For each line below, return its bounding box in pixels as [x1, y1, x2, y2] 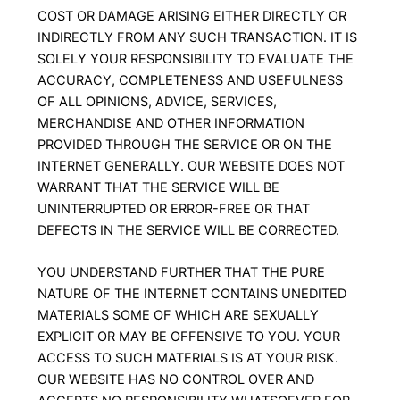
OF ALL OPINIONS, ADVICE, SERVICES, [37, 93, 277, 110]
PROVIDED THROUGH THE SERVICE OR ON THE [37, 136, 332, 153]
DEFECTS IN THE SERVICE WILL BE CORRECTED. [37, 221, 339, 238]
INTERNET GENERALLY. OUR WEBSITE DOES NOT [37, 157, 345, 174]
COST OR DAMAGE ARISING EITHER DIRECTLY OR [37, 7, 346, 24]
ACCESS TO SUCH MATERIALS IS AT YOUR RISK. [37, 349, 338, 366]
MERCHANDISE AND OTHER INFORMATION [37, 114, 304, 131]
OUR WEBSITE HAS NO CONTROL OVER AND [37, 371, 314, 387]
